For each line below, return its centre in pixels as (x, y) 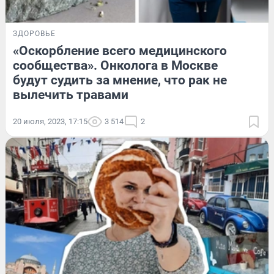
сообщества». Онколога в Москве (115, 65)
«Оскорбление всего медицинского (120, 50)
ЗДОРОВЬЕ (34, 33)
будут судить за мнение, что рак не (120, 80)
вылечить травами (71, 94)
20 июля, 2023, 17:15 (50, 121)
